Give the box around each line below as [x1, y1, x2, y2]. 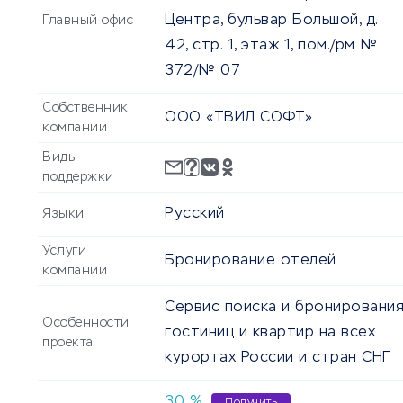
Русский [165, 207, 225, 222]
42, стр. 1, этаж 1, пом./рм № [165, 39, 378, 54]
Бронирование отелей [165, 254, 336, 269]
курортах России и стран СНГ [165, 351, 391, 366]
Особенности [42, 317, 130, 330]
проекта [42, 336, 94, 350]
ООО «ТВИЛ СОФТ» [165, 111, 313, 126]
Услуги [42, 245, 86, 258]
